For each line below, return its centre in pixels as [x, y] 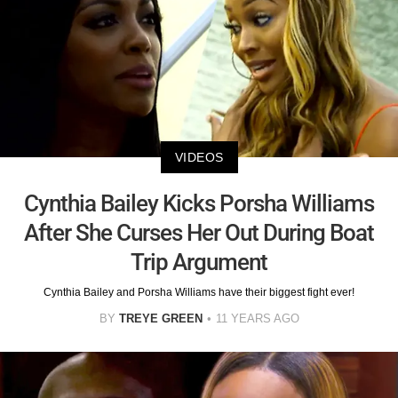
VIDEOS [199, 157]
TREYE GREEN [160, 318]
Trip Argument [199, 262]
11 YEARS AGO [257, 318]
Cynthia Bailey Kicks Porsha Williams [199, 203]
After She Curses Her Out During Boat [199, 232]
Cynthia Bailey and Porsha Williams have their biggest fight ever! [199, 292]
